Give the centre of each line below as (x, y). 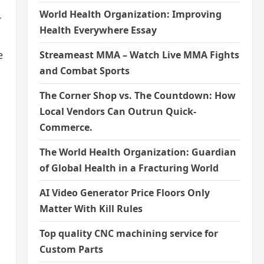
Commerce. (66, 127)
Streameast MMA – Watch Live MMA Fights (139, 55)
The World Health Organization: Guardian (138, 152)
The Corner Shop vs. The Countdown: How (137, 95)
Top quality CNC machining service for (128, 233)
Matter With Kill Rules (91, 209)
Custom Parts (71, 249)
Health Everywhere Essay (98, 30)
